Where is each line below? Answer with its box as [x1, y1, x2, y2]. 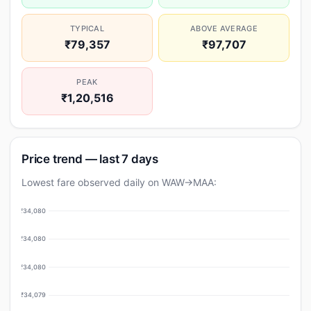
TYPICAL [69, 24, 105, 33]
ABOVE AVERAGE [190, 24, 258, 33]
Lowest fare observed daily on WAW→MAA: [22, 176, 217, 188]
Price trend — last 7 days [22, 152, 158, 166]
